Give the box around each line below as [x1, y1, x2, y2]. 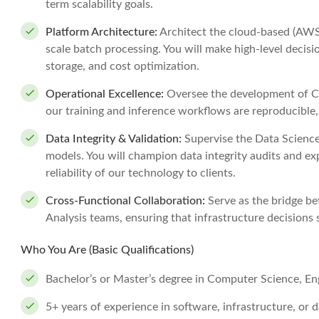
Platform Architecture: [46, 26, 157, 38]
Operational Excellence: [46, 88, 167, 100]
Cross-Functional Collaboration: [46, 195, 208, 206]
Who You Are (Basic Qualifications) [21, 244, 194, 256]
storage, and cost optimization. [46, 61, 199, 72]
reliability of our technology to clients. [46, 167, 236, 179]
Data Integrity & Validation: [46, 133, 182, 145]
